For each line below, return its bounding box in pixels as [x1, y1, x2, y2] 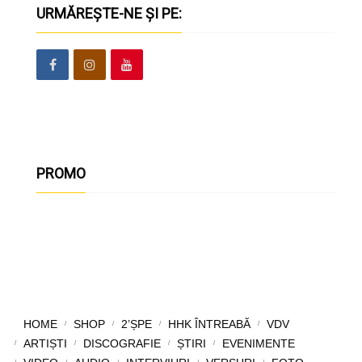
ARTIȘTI [23, 336, 67, 350]
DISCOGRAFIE [82, 336, 161, 350]
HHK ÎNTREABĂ [167, 317, 250, 330]
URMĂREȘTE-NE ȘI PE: [45, 4, 183, 22]
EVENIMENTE [221, 336, 295, 350]
